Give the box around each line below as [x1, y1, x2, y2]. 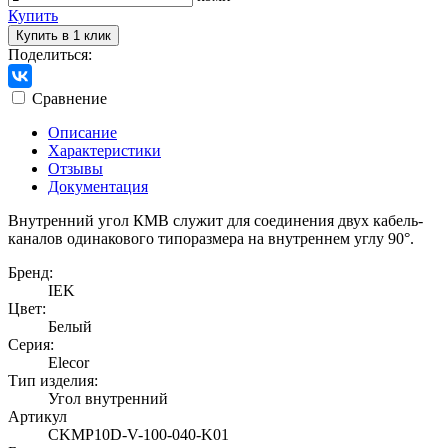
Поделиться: [8, 45, 92, 63]
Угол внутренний [48, 389, 168, 407]
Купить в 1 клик [16, 27, 111, 43]
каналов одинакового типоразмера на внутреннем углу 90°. [8, 229, 414, 247]
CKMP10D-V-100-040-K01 [48, 425, 229, 443]
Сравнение [32, 89, 107, 107]
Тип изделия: [8, 371, 98, 389]
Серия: [8, 335, 54, 353]
